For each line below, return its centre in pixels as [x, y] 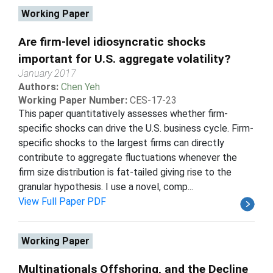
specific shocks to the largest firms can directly [121, 143]
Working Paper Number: [73, 100]
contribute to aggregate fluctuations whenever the [128, 157]
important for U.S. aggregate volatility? [124, 58]
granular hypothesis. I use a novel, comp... [106, 186]
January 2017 [47, 73]
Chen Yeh [80, 87]
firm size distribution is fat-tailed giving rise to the [125, 172]
